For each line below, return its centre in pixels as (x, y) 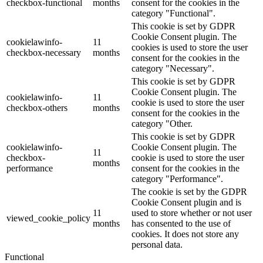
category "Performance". (177, 178)
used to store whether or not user (192, 213)
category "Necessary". (173, 68)
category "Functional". (173, 13)
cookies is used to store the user (190, 47)
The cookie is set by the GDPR (189, 191)
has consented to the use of (181, 223)
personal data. (157, 244)
